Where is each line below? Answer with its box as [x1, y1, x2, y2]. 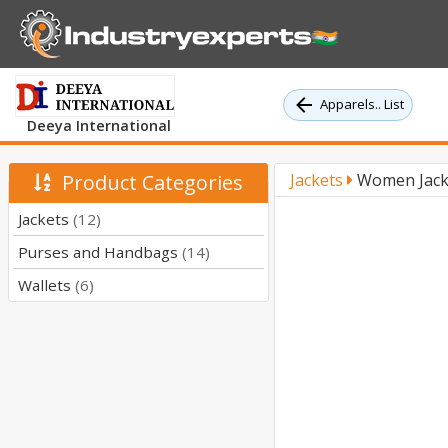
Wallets [18, 275, 75, 296]
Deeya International [27, 116, 171, 136]
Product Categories [51, 169, 243, 197]
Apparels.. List [320, 95, 404, 114]
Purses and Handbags [18, 242, 182, 263]
